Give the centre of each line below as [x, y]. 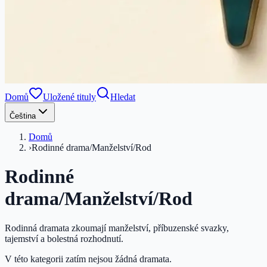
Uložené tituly [69, 97]
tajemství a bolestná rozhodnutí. [64, 238]
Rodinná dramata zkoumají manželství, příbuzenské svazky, [117, 228]
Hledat [123, 97]
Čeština [23, 116]
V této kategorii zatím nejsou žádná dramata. [88, 259]
